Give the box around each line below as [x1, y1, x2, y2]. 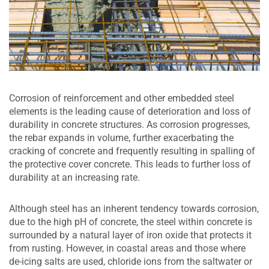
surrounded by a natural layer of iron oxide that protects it [9, 229, 252, 241]
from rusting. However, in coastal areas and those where [9, 243, 246, 254]
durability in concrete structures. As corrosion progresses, [9, 119, 250, 130]
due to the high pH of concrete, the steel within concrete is [9, 216, 252, 228]
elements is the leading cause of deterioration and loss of [9, 106, 251, 117]
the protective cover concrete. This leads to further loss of [9, 159, 251, 170]
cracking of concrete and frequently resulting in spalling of [9, 145, 255, 157]
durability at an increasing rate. [9, 172, 140, 183]
